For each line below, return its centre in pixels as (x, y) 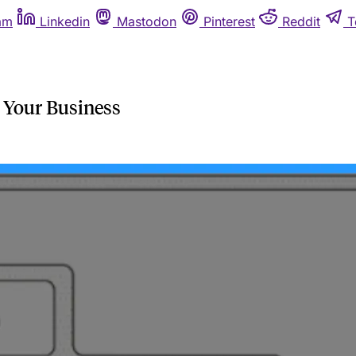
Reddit (301, 21)
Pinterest (229, 21)
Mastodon (147, 21)
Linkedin (65, 21)
